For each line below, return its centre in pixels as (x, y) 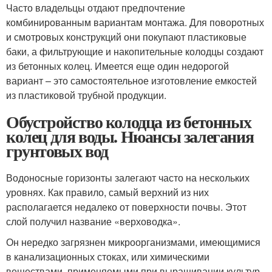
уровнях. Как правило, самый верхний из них (107, 192)
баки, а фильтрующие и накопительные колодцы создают (135, 51)
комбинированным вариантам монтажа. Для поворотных (135, 22)
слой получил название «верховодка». (93, 221)
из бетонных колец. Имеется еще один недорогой (117, 66)
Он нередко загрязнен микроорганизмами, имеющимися (133, 242)
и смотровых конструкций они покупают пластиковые (126, 36)
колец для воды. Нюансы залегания (130, 136)
